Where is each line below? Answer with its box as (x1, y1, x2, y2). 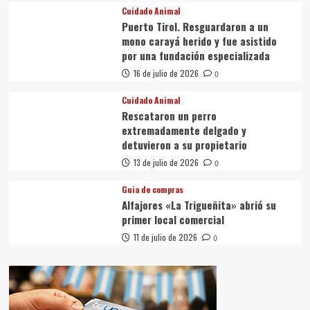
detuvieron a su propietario (121, 136, 247, 152)
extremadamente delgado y (121, 122, 246, 138)
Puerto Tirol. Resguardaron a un (121, 18, 268, 34)
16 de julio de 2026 (133, 66, 199, 79)
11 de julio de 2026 (133, 230, 197, 243)
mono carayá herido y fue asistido (121, 33, 277, 48)
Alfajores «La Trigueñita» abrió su (121, 197, 276, 212)
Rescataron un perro (121, 107, 217, 123)
